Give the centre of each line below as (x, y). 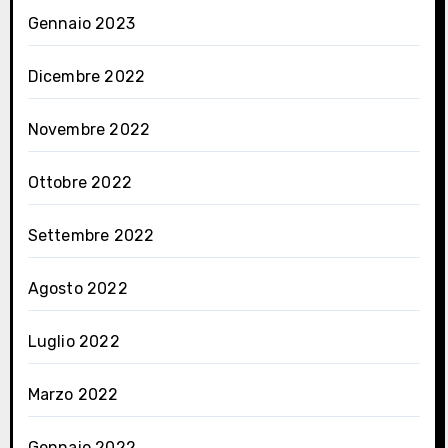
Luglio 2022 (73, 342)
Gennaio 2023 (81, 24)
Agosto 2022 (77, 289)
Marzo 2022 (73, 395)
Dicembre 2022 (86, 77)
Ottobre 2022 (79, 183)
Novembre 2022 (89, 130)
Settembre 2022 (91, 236)
